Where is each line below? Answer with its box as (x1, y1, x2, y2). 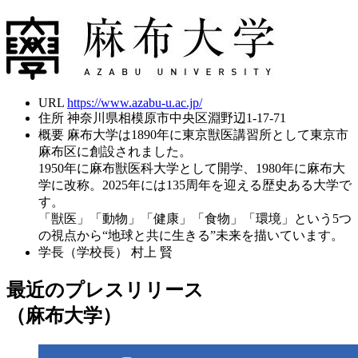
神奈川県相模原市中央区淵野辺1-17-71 (67, 111, 286, 125)
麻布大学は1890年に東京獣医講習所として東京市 (67, 128, 348, 142)
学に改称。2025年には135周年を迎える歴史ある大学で (38, 178, 352, 193)
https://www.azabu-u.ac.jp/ (67, 96, 202, 110)
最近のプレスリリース (6, 280, 204, 301)
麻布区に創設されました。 (38, 145, 192, 159)
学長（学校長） (38, 245, 128, 260)
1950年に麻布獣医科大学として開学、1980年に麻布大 (38, 161, 345, 176)
